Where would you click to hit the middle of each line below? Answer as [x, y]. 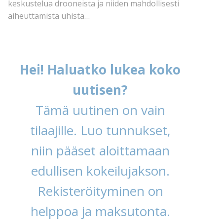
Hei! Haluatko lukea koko [100, 70]
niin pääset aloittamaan [100, 151]
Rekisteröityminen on [100, 191]
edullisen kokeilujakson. [100, 171]
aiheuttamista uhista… [49, 16]
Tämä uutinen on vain [100, 110]
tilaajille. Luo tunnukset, [100, 130]
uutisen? [100, 90]
